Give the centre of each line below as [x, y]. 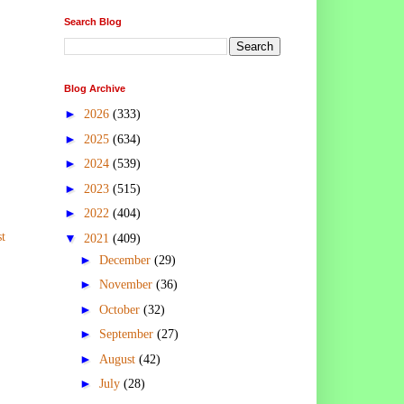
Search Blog [93, 21]
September [128, 335]
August [119, 359]
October [121, 309]
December [126, 260]
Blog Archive [95, 88]
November [127, 285]
